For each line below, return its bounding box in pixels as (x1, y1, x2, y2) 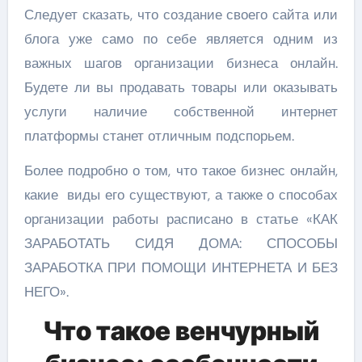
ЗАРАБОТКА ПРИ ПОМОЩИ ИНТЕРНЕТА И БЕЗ (23, 258, 339, 276)
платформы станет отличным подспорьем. (23, 126, 294, 145)
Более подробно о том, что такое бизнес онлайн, (23, 161, 339, 179)
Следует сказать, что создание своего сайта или (23, 5, 339, 23)
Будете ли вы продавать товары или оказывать (23, 78, 339, 96)
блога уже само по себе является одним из (23, 29, 339, 48)
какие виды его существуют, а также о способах (23, 185, 339, 204)
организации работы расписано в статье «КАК (23, 209, 339, 228)
